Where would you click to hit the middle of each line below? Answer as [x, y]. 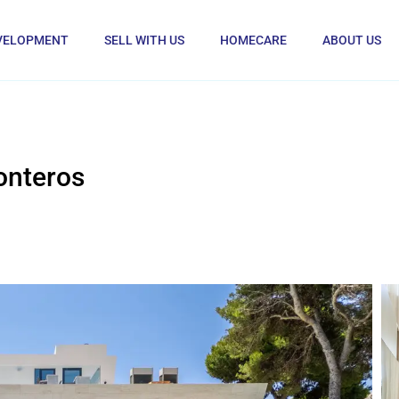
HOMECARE [254, 40]
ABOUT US [352, 40]
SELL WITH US [145, 40]
